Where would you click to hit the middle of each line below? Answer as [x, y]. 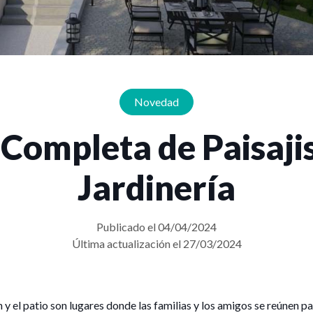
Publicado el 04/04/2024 [156, 227]
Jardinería [156, 188]
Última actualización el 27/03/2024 [156, 244]
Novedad [156, 102]
